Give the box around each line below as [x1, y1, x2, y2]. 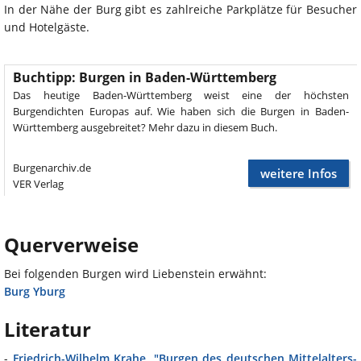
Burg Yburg [4, 284, 65, 300]
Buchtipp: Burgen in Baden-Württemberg [13, 68, 276, 87]
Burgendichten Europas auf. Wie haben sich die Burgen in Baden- [13, 104, 349, 119]
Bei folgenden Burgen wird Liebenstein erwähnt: [4, 266, 267, 282]
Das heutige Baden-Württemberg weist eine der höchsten [13, 88, 349, 103]
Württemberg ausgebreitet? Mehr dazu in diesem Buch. [13, 120, 277, 135]
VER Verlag [13, 176, 64, 192]
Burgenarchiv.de [13, 160, 91, 176]
